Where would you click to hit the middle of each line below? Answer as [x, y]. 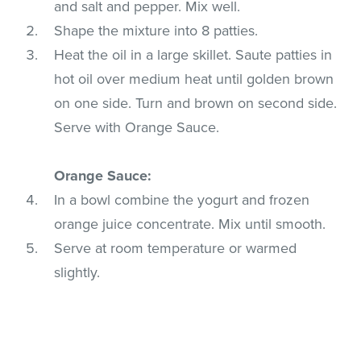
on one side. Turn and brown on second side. [196, 103]
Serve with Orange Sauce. [137, 127]
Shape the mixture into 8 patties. [156, 30]
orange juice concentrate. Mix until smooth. [190, 224]
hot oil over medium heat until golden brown [194, 79]
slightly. [77, 272]
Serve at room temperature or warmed [176, 248]
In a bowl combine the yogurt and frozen [182, 199]
